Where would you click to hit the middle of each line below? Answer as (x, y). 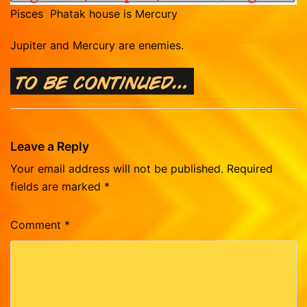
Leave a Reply (50, 146)
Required (250, 168)
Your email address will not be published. (117, 168)
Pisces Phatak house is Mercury (94, 13)
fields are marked (57, 186)
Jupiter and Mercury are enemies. (97, 45)
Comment (37, 224)
